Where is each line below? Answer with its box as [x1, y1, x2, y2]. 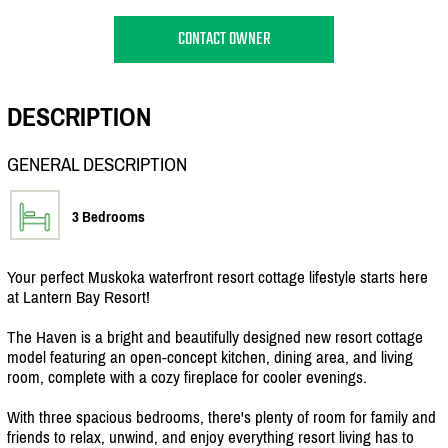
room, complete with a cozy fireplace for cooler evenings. [7, 366, 367, 387]
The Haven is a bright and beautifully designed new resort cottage [7, 326, 423, 347]
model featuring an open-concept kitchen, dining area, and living [7, 346, 413, 367]
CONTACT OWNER [177, 25, 271, 53]
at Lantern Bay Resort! [7, 286, 150, 307]
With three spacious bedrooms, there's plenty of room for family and [7, 406, 436, 427]
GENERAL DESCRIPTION [7, 153, 187, 175]
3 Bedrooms [72, 207, 145, 225]
